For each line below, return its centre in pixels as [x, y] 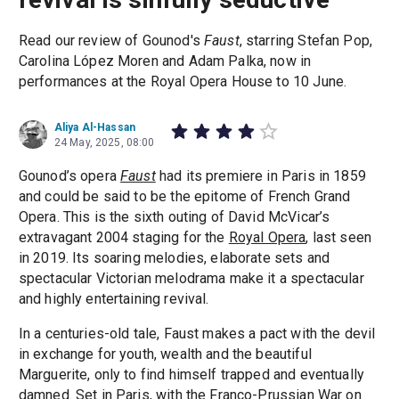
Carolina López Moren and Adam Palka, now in [165, 61]
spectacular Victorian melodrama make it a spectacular [191, 279]
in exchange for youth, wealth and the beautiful [165, 354]
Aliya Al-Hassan [95, 128]
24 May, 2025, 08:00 [104, 143]
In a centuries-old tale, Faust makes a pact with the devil [197, 334]
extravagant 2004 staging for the [123, 238]
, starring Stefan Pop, [306, 41]
